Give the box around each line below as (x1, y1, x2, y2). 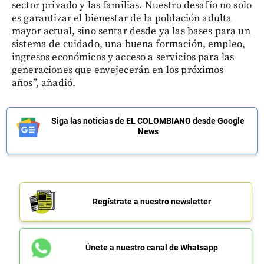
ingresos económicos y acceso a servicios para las (12, 50, 235, 64)
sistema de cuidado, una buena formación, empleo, (12, 37, 246, 51)
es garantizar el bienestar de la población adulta (12, 11, 232, 25)
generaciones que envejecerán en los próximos (12, 63, 224, 77)
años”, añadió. (12, 76, 76, 90)
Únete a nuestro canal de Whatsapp (85, 242, 218, 252)
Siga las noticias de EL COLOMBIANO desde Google (51, 115, 245, 126)
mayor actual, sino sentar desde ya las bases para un (12, 24, 250, 38)
